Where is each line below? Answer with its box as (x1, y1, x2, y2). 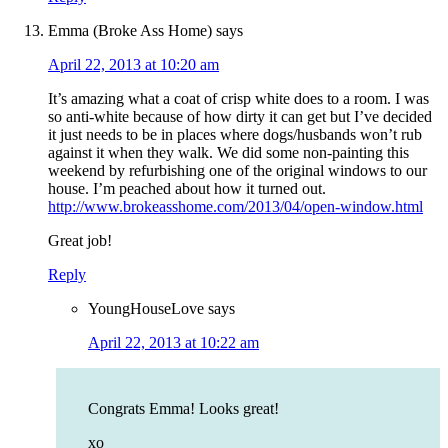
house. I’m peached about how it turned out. (48, 180, 326, 198)
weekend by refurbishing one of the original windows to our (48, 162, 427, 180)
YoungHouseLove (88, 300, 204, 318)
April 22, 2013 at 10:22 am (88, 334, 259, 352)
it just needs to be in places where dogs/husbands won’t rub (48, 126, 422, 144)
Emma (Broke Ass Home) (48, 22, 212, 40)
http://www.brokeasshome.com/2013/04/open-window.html (48, 198, 423, 216)
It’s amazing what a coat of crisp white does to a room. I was (48, 90, 429, 108)
